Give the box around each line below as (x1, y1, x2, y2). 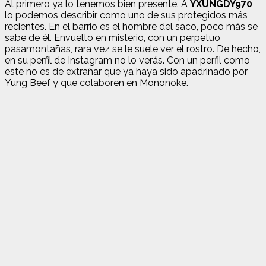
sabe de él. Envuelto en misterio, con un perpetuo (5, 31, 220, 43)
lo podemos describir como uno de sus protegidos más (5, 9, 248, 21)
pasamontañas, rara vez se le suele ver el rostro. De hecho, (5, 43, 261, 55)
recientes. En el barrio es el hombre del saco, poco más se (5, 20, 258, 32)
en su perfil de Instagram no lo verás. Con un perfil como (5, 54, 250, 66)
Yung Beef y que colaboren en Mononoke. (5, 77, 188, 88)
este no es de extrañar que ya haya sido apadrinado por (5, 65, 248, 77)
